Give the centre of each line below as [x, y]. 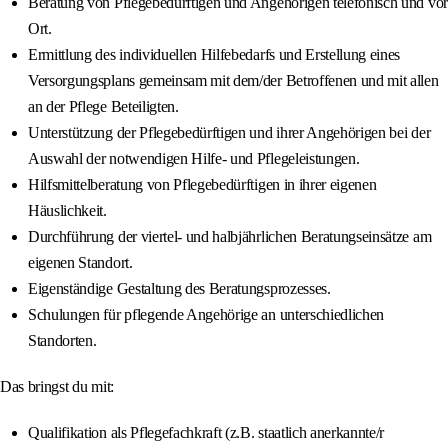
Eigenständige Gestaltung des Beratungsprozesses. [179, 289]
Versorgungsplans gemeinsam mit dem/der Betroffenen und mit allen [233, 81]
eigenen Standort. [80, 263]
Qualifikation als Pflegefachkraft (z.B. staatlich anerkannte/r [206, 433]
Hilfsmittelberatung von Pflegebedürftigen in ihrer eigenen [202, 185]
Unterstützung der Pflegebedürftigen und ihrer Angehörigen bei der [229, 133]
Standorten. [62, 341]
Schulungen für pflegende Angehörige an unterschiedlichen [206, 315]
